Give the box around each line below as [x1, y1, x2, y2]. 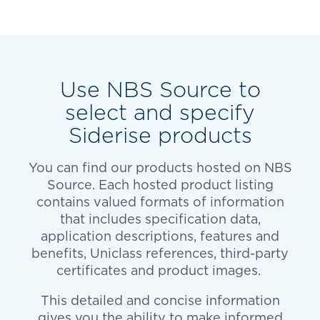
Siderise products [68, 123, 252, 146]
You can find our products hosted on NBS [28, 160, 292, 174]
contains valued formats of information [36, 194, 284, 209]
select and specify [65, 100, 255, 124]
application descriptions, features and [41, 229, 279, 243]
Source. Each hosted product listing [46, 177, 274, 191]
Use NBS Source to [59, 77, 261, 101]
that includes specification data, [59, 211, 261, 226]
